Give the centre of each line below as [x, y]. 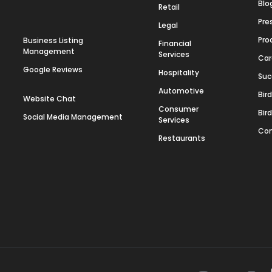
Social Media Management [73, 117]
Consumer [179, 109]
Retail [169, 7]
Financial [175, 43]
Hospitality [179, 73]
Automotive [182, 91]
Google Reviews [53, 70]
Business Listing [53, 40]
